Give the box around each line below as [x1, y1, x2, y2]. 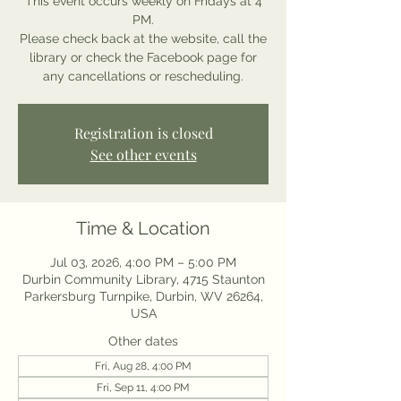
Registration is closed [73, 124, 213, 142]
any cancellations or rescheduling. [43, 69, 243, 83]
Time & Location [76, 218, 210, 239]
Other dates [108, 334, 178, 348]
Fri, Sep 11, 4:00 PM [97, 381, 190, 394]
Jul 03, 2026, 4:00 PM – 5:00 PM [50, 255, 236, 269]
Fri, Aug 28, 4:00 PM [95, 360, 192, 372]
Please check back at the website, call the [20, 31, 267, 46]
